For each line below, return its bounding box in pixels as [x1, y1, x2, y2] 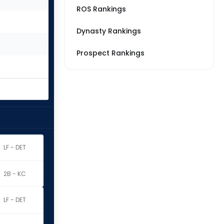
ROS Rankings [76, 4, 126, 14]
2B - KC [3, 169, 26, 178]
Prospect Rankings [76, 48, 144, 58]
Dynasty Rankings [76, 26, 141, 36]
